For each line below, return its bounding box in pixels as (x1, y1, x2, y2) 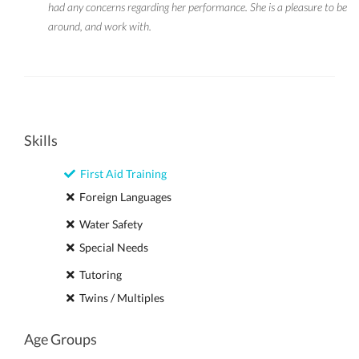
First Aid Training (75, 167, 167, 180)
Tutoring (75, 268, 122, 281)
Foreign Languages (75, 190, 171, 204)
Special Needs (75, 240, 148, 254)
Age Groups (24, 330, 97, 348)
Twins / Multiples (75, 291, 164, 305)
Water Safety (75, 217, 143, 231)
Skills (24, 131, 58, 149)
